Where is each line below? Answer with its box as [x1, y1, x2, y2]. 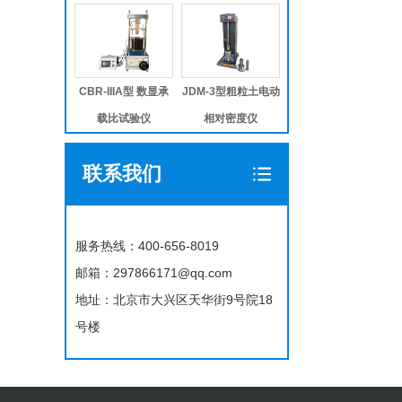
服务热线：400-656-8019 [75, 239, 219, 253]
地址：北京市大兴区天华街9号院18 [75, 293, 273, 307]
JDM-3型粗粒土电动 [181, 85, 280, 98]
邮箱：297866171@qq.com [75, 266, 232, 280]
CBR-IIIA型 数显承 [79, 85, 169, 98]
